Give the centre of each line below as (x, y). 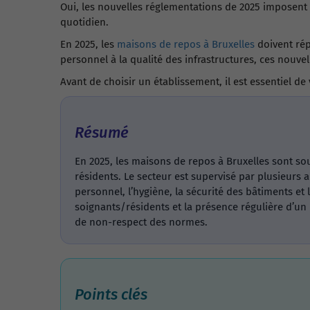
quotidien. (84, 22)
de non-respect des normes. (141, 222)
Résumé (102, 133)
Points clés (111, 294)
